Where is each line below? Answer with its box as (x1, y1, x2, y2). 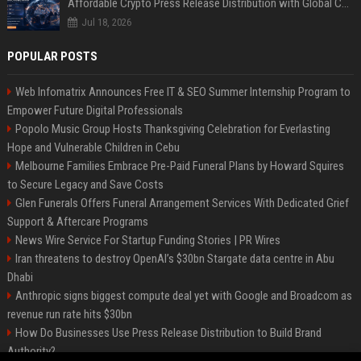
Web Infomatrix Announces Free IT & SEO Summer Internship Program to (15, 85, 351, 100)
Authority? (6, 344, 56, 359)
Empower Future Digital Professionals (6, 103, 183, 118)
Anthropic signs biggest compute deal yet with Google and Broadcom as (15, 288, 352, 304)
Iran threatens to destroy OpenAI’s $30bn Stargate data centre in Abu (15, 251, 334, 267)
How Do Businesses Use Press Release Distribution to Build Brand (15, 326, 322, 341)
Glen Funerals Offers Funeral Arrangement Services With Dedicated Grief (15, 196, 349, 211)
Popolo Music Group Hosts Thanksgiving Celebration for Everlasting (15, 122, 330, 137)
